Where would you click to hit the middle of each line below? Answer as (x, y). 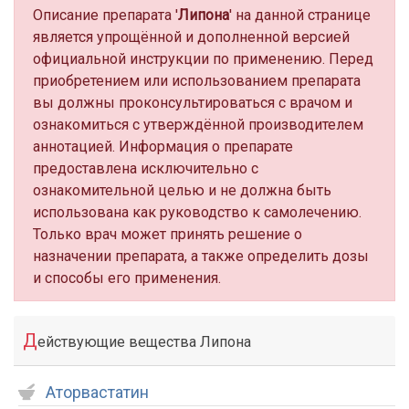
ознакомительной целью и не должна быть (182, 190)
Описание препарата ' (105, 15)
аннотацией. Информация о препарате (163, 147)
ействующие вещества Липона (144, 342)
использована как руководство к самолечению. (197, 212)
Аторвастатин (97, 392)
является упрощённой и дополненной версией (191, 37)
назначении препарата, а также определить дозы (201, 256)
